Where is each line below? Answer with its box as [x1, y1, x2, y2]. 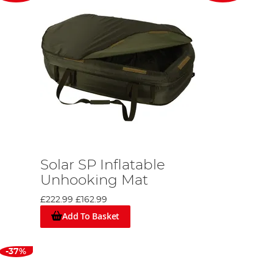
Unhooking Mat [40, 173, 149, 188]
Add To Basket [62, 210, 120, 222]
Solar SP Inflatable [40, 158, 166, 172]
